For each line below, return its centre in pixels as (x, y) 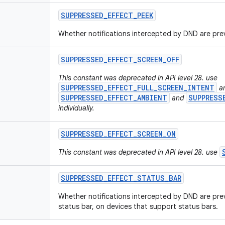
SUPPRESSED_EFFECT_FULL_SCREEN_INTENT (138, 88)
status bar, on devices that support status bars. (138, 206)
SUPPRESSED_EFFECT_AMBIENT (114, 98)
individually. (76, 108)
